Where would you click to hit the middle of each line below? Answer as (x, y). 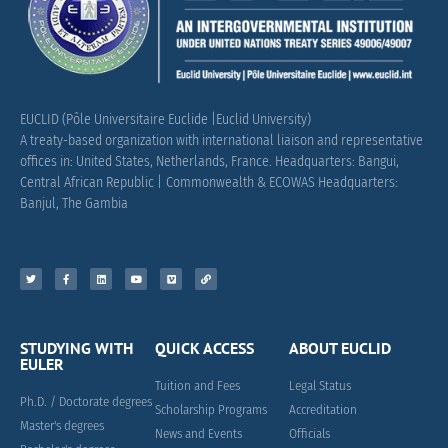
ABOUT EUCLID (340, 348)
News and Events (198, 434)
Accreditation (323, 410)
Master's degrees (62, 426)
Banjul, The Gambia (74, 204)
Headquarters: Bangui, (337, 162)
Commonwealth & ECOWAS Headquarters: (282, 183)
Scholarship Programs (210, 410)
